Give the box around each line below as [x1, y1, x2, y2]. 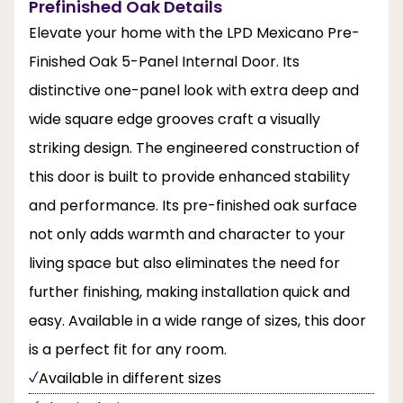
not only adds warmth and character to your [29, 224, 345, 246]
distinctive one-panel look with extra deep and [29, 80, 359, 102]
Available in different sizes [39, 368, 221, 390]
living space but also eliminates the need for [29, 253, 340, 274]
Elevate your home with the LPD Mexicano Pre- [29, 22, 360, 44]
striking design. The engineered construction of [29, 138, 360, 159]
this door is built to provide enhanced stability [29, 166, 350, 188]
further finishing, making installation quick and [29, 282, 350, 303]
